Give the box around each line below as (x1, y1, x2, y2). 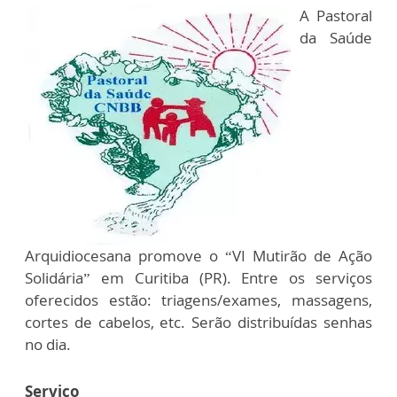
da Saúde (300, 27, 372, 49)
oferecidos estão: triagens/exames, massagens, (25, 290, 372, 311)
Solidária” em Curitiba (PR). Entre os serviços (25, 268, 372, 289)
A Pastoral (300, 5, 372, 27)
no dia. (25, 334, 71, 355)
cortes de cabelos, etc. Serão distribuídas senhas (25, 312, 372, 333)
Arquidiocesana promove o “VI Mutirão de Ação (25, 245, 372, 267)
